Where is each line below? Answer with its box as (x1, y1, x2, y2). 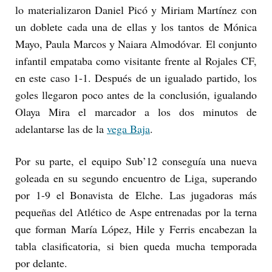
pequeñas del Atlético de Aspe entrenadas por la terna (15, 204, 257, 219)
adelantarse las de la (15, 121, 107, 137)
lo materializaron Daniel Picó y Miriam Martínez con (15, 2, 257, 18)
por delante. (15, 255, 67, 270)
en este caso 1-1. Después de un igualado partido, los (15, 70, 257, 86)
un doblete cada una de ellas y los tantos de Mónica (15, 19, 257, 35)
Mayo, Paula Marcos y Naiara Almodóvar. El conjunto (15, 36, 257, 52)
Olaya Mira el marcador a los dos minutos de (15, 104, 257, 120)
